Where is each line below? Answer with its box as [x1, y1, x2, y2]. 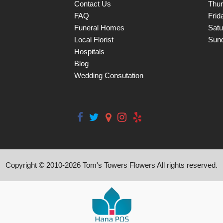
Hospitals [74, 47, 105, 56]
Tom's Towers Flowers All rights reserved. [81, 160, 218, 169]
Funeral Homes [74, 23, 125, 32]
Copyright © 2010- [5, 160, 65, 169]
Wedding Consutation [74, 71, 144, 80]
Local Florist [74, 35, 114, 44]
